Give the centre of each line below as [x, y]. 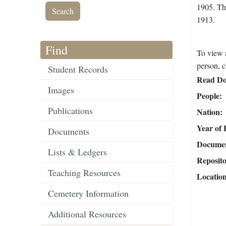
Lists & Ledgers [77, 152]
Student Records [78, 69]
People [208, 96]
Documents [69, 131]
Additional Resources [87, 214]
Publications [70, 111]
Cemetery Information [88, 193]
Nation [208, 112]
